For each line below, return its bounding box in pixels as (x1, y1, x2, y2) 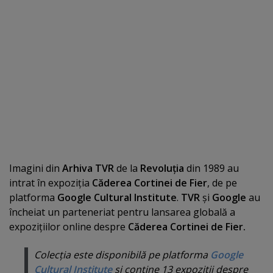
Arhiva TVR (62, 161, 114, 175)
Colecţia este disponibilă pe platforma (34, 248, 210, 262)
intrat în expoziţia (9, 175, 92, 190)
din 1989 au (184, 161, 239, 175)
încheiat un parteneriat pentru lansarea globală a (9, 205, 235, 219)
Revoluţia (140, 161, 184, 175)
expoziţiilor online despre (9, 219, 128, 233)
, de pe (207, 175, 237, 190)
